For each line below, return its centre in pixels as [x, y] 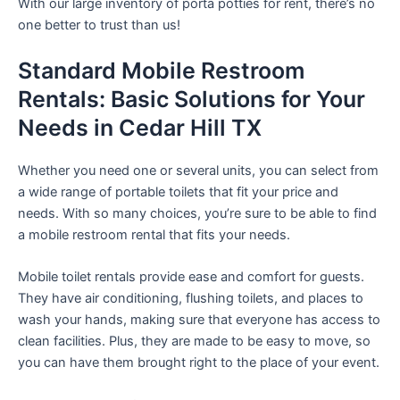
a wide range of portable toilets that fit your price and [178, 192]
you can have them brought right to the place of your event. [199, 363]
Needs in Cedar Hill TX [140, 128]
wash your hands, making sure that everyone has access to [199, 320]
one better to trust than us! [99, 25]
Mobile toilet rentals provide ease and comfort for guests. [191, 277]
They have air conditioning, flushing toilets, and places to [191, 299]
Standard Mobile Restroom [161, 71]
